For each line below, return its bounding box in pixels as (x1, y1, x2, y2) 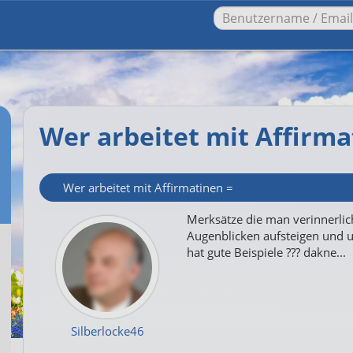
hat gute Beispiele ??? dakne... (187, 244, 346, 260)
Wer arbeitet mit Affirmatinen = (63, 180, 233, 195)
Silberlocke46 (70, 323, 144, 339)
